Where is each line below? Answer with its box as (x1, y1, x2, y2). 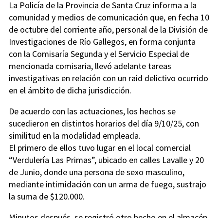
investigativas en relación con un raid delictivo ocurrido (9, 73, 208, 84)
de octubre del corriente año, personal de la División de (9, 24, 208, 36)
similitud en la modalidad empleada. (9, 130, 141, 142)
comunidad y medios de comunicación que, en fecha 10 (9, 12, 209, 23)
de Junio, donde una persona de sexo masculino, (9, 166, 184, 178)
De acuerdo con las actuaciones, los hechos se (9, 106, 176, 117)
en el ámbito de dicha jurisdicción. (9, 85, 131, 96)
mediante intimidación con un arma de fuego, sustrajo (9, 179, 206, 190)
